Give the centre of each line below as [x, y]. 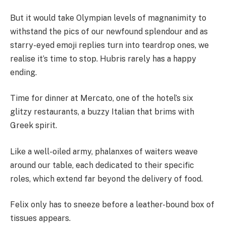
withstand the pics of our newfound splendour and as [109, 31]
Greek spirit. [34, 126]
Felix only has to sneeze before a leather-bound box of [112, 205]
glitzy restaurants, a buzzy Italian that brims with [102, 112]
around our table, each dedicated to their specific [102, 165]
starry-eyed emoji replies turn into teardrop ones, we [109, 45]
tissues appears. [41, 218]
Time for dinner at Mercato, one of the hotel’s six [102, 98]
